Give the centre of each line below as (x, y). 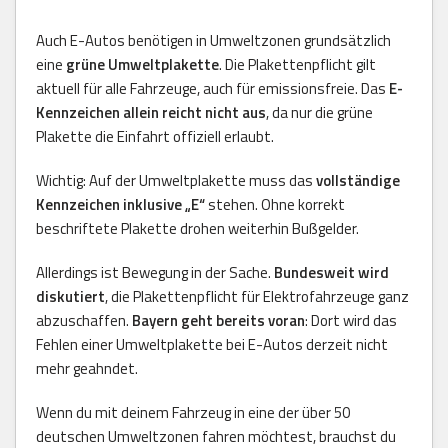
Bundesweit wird (331, 272)
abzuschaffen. (84, 320)
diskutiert (70, 296)
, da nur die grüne (319, 112)
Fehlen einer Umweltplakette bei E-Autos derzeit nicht (212, 344)
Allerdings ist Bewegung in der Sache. (155, 272)
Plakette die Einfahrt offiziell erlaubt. (155, 136)
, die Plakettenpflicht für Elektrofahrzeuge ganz (257, 296)
